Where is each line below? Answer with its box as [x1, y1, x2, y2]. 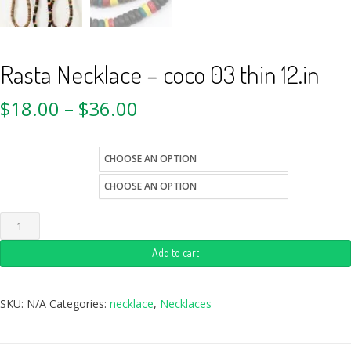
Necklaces [160, 295, 212, 311]
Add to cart [152, 245, 199, 259]
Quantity [24, 176, 74, 192]
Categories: [49, 295, 110, 311]
